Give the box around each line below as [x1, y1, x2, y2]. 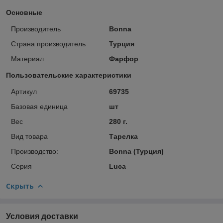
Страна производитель [11, 39, 86, 48]
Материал [11, 54, 44, 63]
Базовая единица [11, 102, 68, 111]
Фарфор [109, 54, 138, 63]
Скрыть [6, 181, 34, 191]
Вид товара [11, 132, 48, 140]
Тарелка [109, 132, 138, 140]
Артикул [11, 87, 37, 96]
